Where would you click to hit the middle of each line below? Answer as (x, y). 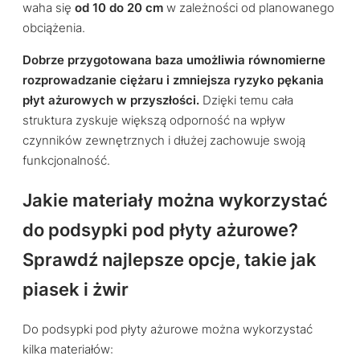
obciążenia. (54, 29)
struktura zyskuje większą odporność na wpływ (154, 120)
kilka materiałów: (68, 349)
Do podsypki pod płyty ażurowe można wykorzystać (168, 329)
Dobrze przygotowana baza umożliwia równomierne (174, 60)
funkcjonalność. (66, 160)
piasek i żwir (76, 290)
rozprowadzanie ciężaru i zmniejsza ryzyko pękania (173, 80)
